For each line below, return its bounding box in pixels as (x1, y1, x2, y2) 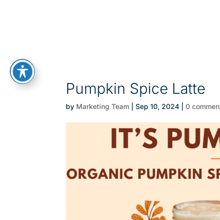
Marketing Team (76, 102, 130, 110)
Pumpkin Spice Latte (66, 80, 206, 97)
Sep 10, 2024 (136, 102, 180, 110)
